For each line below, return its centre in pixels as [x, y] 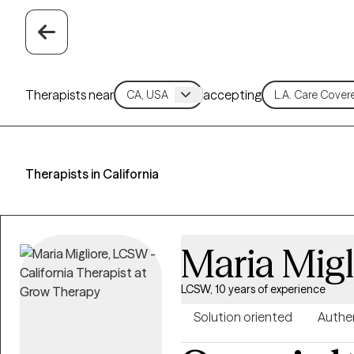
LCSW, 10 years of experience [253, 289]
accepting [233, 94]
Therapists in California [92, 174]
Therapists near [70, 94]
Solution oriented [243, 317]
